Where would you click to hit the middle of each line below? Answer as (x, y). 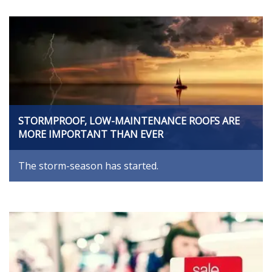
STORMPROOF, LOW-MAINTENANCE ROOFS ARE (129, 121)
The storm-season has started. (88, 166)
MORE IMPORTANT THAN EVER (91, 134)
